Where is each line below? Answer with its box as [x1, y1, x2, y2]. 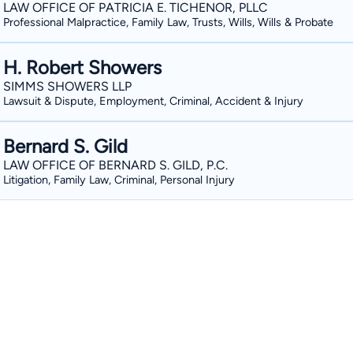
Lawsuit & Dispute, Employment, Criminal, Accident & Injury [3, 94, 303, 108]
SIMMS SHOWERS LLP [3, 79, 132, 94]
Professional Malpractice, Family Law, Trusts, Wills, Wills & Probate [3, 15, 333, 29]
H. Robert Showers [3, 56, 162, 79]
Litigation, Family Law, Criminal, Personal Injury [3, 173, 235, 187]
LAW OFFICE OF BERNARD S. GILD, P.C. [3, 158, 228, 173]
